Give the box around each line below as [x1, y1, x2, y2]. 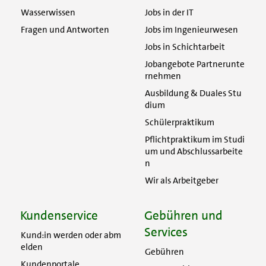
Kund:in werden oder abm [21, 229, 121, 241]
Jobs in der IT [145, 6, 194, 18]
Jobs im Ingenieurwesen [145, 23, 238, 36]
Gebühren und [144, 207, 223, 224]
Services [144, 223, 188, 240]
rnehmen [145, 69, 181, 82]
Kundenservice [20, 207, 98, 224]
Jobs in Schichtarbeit [145, 40, 225, 53]
